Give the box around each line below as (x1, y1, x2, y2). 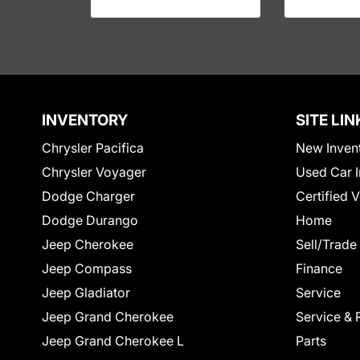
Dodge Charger (42, 188, 135, 204)
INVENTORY (42, 111, 128, 129)
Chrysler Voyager (42, 164, 146, 180)
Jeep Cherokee (42, 236, 133, 252)
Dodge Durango (42, 212, 138, 228)
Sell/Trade (296, 236, 357, 252)
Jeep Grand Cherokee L (42, 333, 184, 349)
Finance (296, 260, 342, 276)
